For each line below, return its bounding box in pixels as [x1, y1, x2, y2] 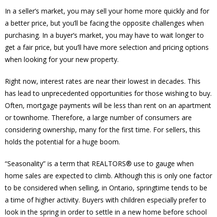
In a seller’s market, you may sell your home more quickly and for [5, 6, 209, 15]
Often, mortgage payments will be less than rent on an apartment [5, 100, 211, 110]
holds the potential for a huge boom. [5, 137, 120, 146]
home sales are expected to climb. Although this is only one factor [5, 170, 212, 180]
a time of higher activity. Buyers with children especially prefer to [5, 195, 206, 204]
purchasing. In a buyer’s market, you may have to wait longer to [5, 30, 204, 40]
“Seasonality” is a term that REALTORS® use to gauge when [5, 158, 194, 168]
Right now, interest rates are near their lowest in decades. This [5, 76, 201, 86]
